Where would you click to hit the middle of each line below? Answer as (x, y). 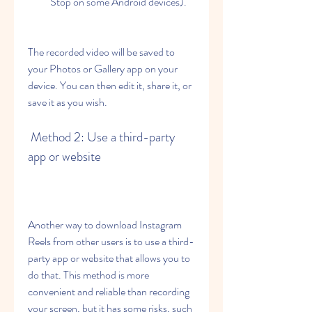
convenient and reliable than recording (109, 291)
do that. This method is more (88, 275)
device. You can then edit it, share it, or (110, 85)
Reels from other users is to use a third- (111, 241)
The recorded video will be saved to (101, 52)
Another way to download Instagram (105, 225)
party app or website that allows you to (109, 258)
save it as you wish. (68, 102)
